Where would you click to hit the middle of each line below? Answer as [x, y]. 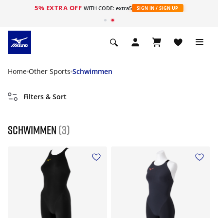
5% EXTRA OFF [59, 8]
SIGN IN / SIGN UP [157, 8]
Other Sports [50, 71]
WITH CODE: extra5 [108, 8]
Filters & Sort [45, 97]
